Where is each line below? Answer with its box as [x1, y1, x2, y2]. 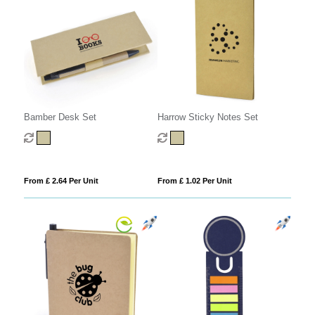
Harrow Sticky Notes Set [157, 112, 258, 123]
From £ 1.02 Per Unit [157, 176, 232, 186]
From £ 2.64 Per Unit [23, 176, 98, 186]
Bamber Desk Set [23, 112, 96, 123]
